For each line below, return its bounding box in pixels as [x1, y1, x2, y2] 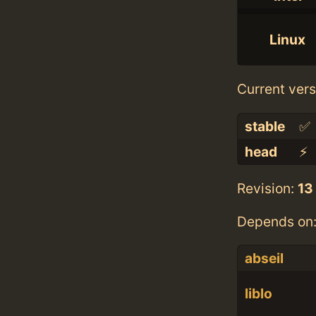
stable [244, 117, 285, 135]
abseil [244, 250, 284, 267]
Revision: [237, 179, 298, 197]
